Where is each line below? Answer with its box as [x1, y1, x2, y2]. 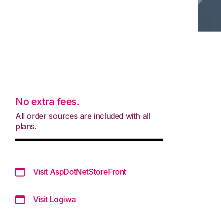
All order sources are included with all [15, 110, 150, 121]
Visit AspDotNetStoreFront [33, 166, 126, 177]
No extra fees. [15, 95, 79, 108]
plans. [15, 121, 37, 131]
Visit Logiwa [33, 194, 76, 204]
